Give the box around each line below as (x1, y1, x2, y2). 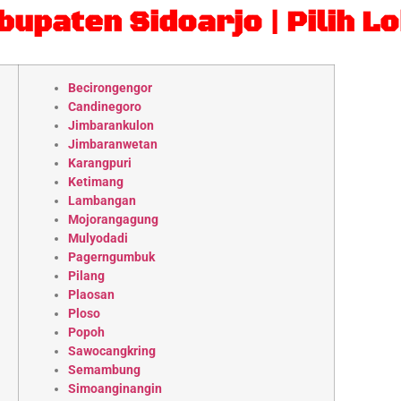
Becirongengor (68, 80, 153, 96)
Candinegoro (68, 98, 142, 115)
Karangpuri (68, 155, 132, 171)
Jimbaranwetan (68, 136, 158, 152)
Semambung (68, 362, 141, 378)
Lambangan (68, 192, 137, 209)
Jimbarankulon (68, 117, 155, 133)
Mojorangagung (68, 211, 159, 227)
